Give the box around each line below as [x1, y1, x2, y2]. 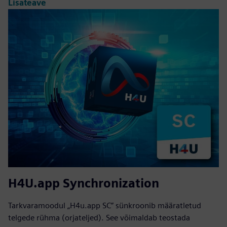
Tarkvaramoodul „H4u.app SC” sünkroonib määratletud [8, 200, 201, 210]
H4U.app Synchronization [8, 175, 159, 191]
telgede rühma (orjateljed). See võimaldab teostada [8, 212, 190, 222]
